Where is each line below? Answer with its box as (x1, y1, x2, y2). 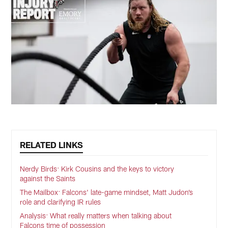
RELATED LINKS (20, 139, 83, 150)
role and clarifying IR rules (20, 197, 101, 207)
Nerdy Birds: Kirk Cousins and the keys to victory (20, 164, 175, 174)
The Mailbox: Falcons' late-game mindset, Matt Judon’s (20, 188, 193, 197)
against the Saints (20, 174, 76, 183)
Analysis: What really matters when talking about (20, 211, 172, 220)
